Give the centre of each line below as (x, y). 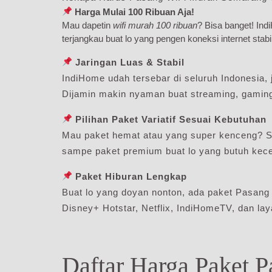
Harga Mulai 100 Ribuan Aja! (135, 12)
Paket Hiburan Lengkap (131, 176)
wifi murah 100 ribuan (155, 25)
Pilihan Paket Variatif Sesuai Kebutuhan (171, 119)
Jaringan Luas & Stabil (130, 62)
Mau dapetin (87, 25)
